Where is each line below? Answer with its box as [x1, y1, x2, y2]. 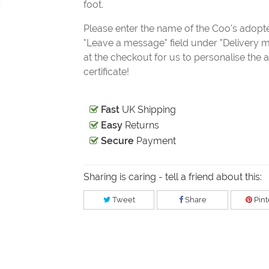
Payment [134, 135, 176, 147]
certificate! [83, 66, 129, 78]
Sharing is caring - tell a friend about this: [83, 171, 262, 183]
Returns [122, 119, 159, 131]
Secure [101, 135, 134, 147]
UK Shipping [119, 104, 176, 116]
